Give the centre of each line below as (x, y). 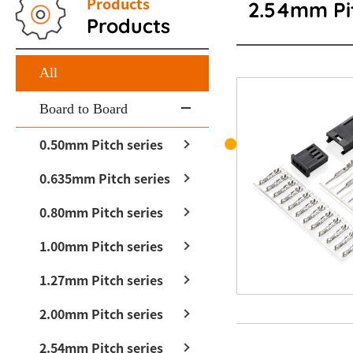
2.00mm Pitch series (101, 313)
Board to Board (84, 108)
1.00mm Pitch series (101, 245)
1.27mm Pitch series (101, 279)
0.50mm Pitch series (101, 144)
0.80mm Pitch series (101, 212)
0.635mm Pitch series (105, 178)
